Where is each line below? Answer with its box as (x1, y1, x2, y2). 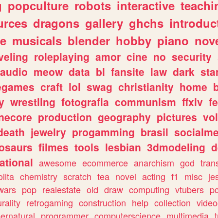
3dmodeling (147, 139, 205, 154)
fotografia (61, 94, 109, 109)
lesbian (105, 139, 141, 154)
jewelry (31, 124, 66, 139)
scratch (63, 169, 91, 182)
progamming (72, 124, 135, 139)
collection (154, 196, 191, 209)
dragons (33, 14, 79, 31)
